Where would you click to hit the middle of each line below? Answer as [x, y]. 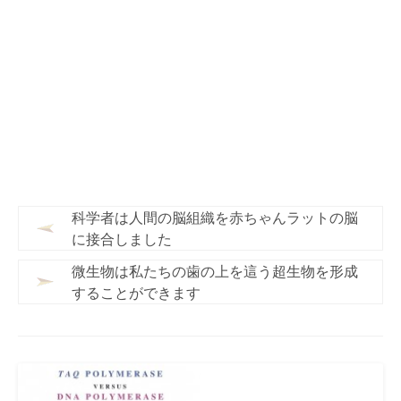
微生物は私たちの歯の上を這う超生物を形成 [215, 271]
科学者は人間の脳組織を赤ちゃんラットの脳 [215, 218]
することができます [136, 293]
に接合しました [122, 239]
